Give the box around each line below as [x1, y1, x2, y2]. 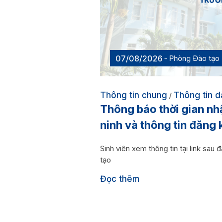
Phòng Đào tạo [169, 53, 220, 63]
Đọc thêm [100, 173, 139, 184]
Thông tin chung [100, 90, 167, 100]
